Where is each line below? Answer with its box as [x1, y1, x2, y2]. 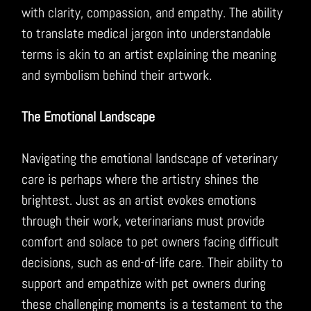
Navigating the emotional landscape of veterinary [22, 149, 278, 167]
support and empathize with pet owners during [22, 274, 267, 292]
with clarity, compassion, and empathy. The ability [22, 3, 283, 22]
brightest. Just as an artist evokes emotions [22, 190, 257, 209]
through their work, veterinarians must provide [22, 211, 265, 230]
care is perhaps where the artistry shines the [22, 169, 260, 188]
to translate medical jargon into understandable [22, 24, 271, 42]
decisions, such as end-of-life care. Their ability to [22, 253, 283, 271]
